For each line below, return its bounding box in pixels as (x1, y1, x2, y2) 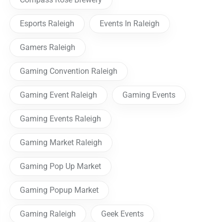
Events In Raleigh (100, 19, 160, 29)
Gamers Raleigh (20, 43, 76, 53)
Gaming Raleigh (20, 209, 76, 219)
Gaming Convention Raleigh (20, 66, 118, 76)
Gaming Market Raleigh (20, 138, 103, 148)
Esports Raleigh (20, 19, 75, 29)
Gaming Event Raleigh (20, 90, 98, 100)
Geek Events (101, 209, 144, 219)
